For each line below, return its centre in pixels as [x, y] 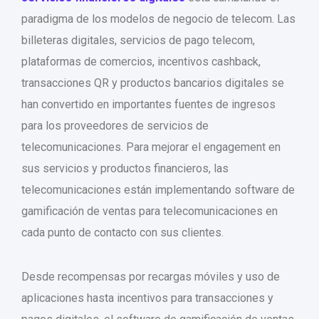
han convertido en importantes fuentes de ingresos [148, 105]
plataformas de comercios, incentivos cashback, [141, 62]
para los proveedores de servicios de [115, 126]
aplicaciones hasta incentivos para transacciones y [147, 298]
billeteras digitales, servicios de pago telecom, [138, 41]
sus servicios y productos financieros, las [125, 169]
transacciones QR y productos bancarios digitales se [153, 83]
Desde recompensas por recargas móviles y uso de [151, 277]
